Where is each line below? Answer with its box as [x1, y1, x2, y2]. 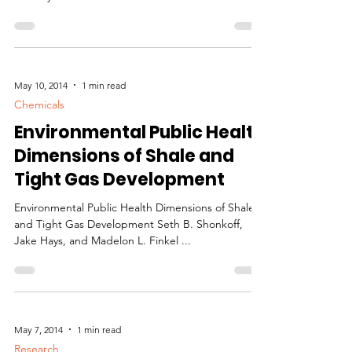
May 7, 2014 [14, 323, 63, 335]
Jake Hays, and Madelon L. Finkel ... [14, 233, 191, 247]
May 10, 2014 [14, 79, 68, 91]
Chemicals [14, 97, 64, 112]
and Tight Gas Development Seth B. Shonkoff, [14, 217, 243, 231]
